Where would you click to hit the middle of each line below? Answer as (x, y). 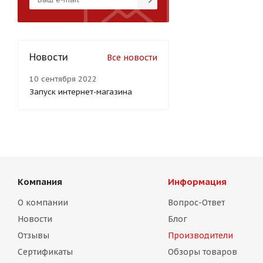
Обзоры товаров (202, 252)
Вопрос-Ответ (196, 203)
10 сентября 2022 (63, 79)
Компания (40, 182)
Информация (197, 182)
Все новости (132, 58)
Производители (200, 236)
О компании (43, 203)
